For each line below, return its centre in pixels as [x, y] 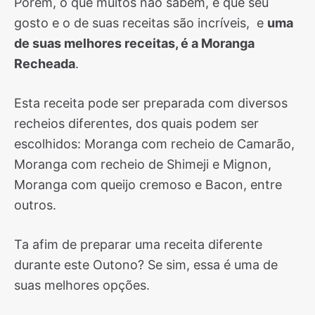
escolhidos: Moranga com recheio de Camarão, [154, 144]
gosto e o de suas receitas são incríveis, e [141, 23]
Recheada [45, 64]
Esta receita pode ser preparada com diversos [151, 103]
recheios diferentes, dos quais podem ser [136, 123]
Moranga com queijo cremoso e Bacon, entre [148, 185]
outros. [35, 205]
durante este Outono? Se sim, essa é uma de [146, 265]
